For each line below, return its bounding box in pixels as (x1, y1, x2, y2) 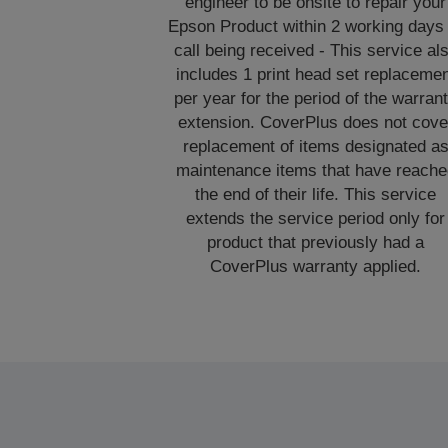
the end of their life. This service (195, 185, 437, 204)
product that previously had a (207, 233, 425, 252)
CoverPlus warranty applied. (210, 257, 422, 276)
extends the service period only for (186, 209, 446, 228)
